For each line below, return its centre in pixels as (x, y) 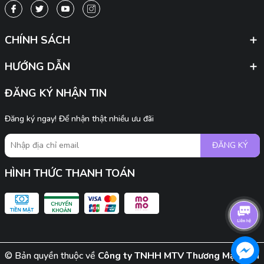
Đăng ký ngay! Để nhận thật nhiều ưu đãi (79, 118)
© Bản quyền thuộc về (51, 255)
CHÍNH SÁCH (37, 40)
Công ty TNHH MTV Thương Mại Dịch (179, 255)
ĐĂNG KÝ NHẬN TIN (55, 93)
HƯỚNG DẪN (37, 66)
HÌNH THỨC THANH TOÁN (70, 173)
